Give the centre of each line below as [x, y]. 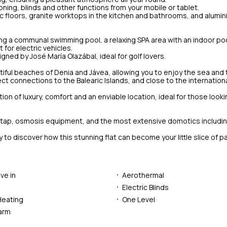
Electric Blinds [145, 187]
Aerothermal [143, 175]
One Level [138, 199]
